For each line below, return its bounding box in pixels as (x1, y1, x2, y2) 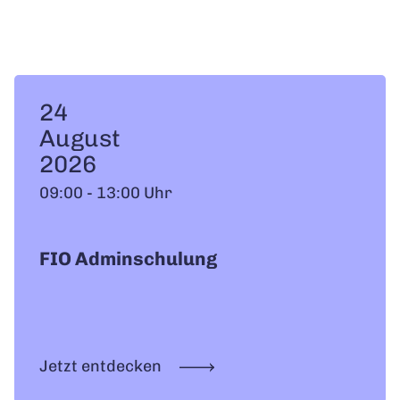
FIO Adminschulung (39, 246, 217, 270)
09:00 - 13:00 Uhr (39, 182, 172, 203)
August (39, 123, 121, 153)
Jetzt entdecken (39, 355, 165, 376)
